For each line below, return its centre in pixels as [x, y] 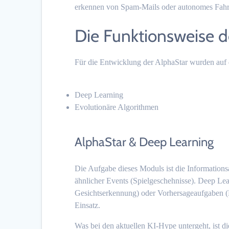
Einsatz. [88, 205]
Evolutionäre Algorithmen [117, 107]
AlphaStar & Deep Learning [144, 142]
